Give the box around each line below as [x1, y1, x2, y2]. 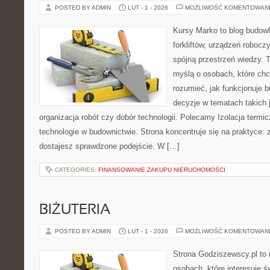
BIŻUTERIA [39, 204, 110, 217]
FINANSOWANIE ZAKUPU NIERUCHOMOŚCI [98, 166, 225, 173]
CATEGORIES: [55, 166, 98, 173]
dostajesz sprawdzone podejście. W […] [39, 142, 180, 151]
